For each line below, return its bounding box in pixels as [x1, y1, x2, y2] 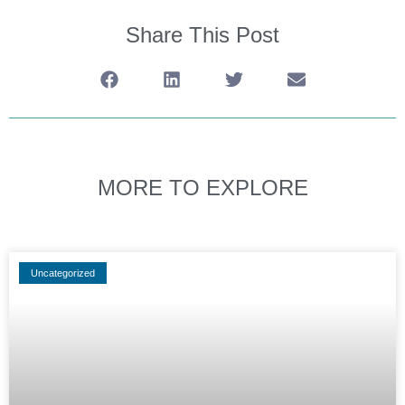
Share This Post [126, 23, 279, 48]
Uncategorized [31, 267, 96, 278]
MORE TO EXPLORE [97, 175, 308, 201]
